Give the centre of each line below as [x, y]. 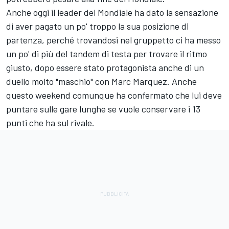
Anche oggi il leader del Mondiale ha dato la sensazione [112, 12]
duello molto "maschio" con [59, 81]
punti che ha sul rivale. [50, 122]
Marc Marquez [139, 81]
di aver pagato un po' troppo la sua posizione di [97, 26]
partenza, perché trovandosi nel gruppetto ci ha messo [113, 40]
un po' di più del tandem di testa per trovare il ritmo [107, 53]
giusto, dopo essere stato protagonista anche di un [105, 67]
